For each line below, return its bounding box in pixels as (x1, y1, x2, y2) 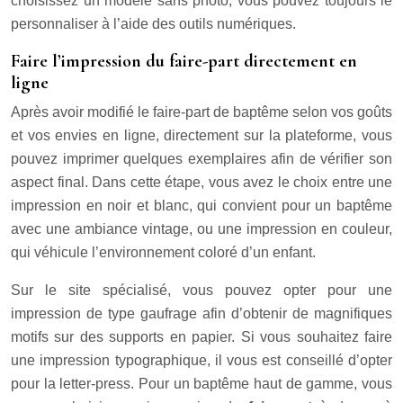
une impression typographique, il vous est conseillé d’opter (11, 353, 392, 369)
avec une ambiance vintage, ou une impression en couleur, (11, 221, 392, 237)
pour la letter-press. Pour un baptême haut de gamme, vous (11, 376, 392, 392)
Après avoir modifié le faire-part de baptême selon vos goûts (11, 104, 392, 121)
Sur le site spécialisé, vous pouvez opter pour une (11, 282, 392, 299)
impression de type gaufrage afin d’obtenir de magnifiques (11, 306, 392, 322)
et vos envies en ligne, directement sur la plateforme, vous (11, 128, 392, 144)
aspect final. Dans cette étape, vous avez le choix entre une (11, 175, 392, 191)
